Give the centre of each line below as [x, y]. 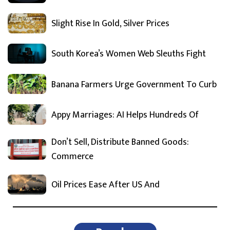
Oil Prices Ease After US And [106, 185]
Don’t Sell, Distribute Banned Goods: [120, 142]
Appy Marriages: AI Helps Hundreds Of [125, 115]
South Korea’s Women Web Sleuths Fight [129, 54]
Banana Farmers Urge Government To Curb [134, 84]
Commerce [72, 156]
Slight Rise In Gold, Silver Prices [110, 24]
